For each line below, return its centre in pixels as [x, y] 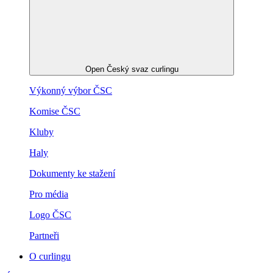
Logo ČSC [50, 215]
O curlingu [50, 257]
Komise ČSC [55, 112]
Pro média [49, 194]
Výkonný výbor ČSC [71, 91]
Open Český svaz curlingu [132, 69]
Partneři [44, 236]
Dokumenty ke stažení [72, 174]
